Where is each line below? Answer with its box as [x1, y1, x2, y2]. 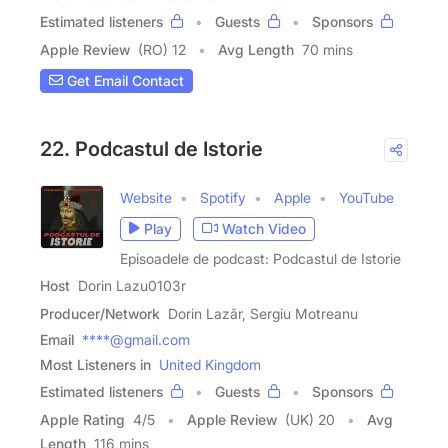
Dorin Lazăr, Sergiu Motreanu [168, 304, 358, 322]
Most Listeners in [40, 355, 151, 373]
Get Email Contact [63, 72, 184, 90]
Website [120, 188, 172, 206]
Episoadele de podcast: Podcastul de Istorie [120, 249, 401, 267]
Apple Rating [40, 410, 125, 428]
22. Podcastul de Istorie [40, 136, 263, 161]
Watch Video [222, 220, 306, 238]
